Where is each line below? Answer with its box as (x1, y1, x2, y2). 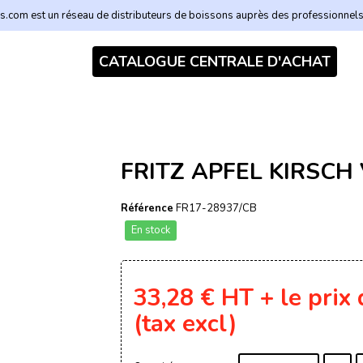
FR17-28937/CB (176, 201, 257, 216)
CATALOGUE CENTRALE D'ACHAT (98, 52, 331, 71)
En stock (131, 223, 170, 237)
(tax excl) (134, 308, 237, 340)
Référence (121, 201, 173, 216)
